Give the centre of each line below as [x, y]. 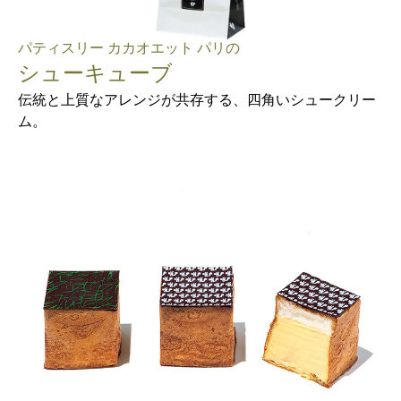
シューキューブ [95, 73]
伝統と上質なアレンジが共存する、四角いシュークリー [197, 100]
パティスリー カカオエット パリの [129, 48]
